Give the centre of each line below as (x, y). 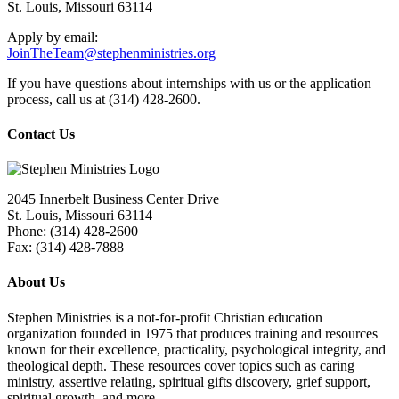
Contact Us (41, 134)
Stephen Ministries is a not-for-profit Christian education (165, 317)
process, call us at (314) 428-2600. (104, 99)
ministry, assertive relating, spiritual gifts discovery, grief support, (189, 381)
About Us (36, 282)
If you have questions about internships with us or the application (189, 83)
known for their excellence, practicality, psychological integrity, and (196, 349)
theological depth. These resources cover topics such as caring (181, 365)
